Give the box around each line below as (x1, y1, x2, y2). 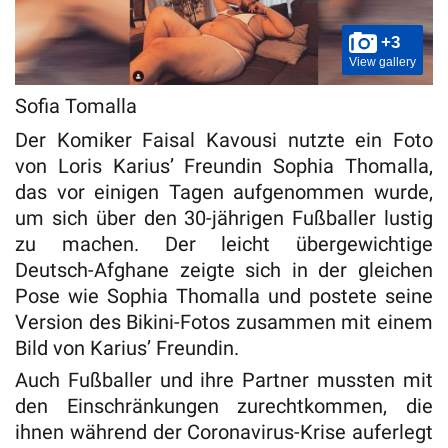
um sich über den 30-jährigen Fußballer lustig (15, 205, 433, 230)
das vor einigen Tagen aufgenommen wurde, (15, 179, 433, 204)
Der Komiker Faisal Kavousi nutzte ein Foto (15, 127, 433, 152)
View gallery (349, 54, 416, 69)
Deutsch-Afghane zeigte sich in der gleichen (15, 257, 433, 282)
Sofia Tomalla (15, 93, 137, 118)
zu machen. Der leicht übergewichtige (15, 231, 433, 256)
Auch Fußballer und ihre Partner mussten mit (15, 367, 433, 392)
